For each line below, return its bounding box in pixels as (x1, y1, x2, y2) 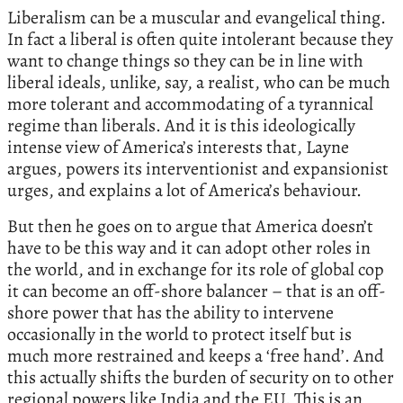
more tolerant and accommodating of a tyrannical (7, 92, 373, 117)
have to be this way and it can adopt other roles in (7, 236, 371, 261)
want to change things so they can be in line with (7, 49, 363, 74)
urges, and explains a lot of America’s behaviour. (7, 178, 362, 203)
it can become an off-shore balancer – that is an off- (7, 279, 386, 304)
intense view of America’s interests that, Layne (7, 135, 349, 160)
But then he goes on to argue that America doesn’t (7, 214, 373, 239)
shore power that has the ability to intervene (7, 300, 334, 326)
